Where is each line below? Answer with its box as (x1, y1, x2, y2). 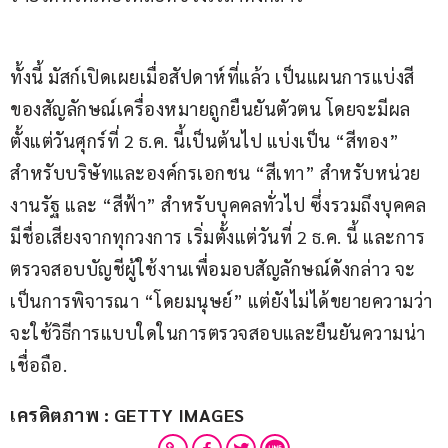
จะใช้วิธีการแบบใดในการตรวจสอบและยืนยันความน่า (10, 321, 426, 345)
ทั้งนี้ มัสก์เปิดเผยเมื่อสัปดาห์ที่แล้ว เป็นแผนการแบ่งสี (10, 65, 415, 89)
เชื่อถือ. (10, 353, 67, 377)
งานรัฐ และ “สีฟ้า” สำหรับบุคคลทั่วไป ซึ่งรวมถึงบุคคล (10, 193, 426, 217)
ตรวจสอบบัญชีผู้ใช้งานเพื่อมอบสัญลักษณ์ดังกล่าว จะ (10, 257, 416, 281)
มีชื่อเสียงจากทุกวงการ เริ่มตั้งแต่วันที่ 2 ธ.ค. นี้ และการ (10, 225, 425, 249)
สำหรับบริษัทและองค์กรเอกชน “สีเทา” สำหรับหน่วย (10, 161, 421, 185)
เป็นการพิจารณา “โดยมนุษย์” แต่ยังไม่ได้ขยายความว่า (10, 289, 437, 313)
